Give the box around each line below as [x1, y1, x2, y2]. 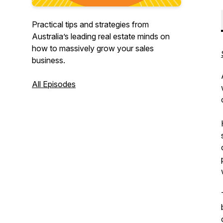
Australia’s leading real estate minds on [32, 31, 170, 41]
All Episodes [32, 79, 76, 89]
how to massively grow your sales [32, 43, 154, 53]
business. [32, 55, 65, 65]
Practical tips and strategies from [32, 19, 149, 29]
